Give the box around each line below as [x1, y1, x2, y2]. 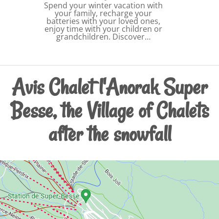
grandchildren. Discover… [56, 31, 151, 42]
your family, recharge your [55, 7, 152, 19]
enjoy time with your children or [44, 23, 162, 34]
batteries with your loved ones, [46, 15, 160, 26]
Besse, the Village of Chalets [10, 96, 209, 125]
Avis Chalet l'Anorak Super [12, 72, 207, 101]
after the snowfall [48, 119, 171, 148]
